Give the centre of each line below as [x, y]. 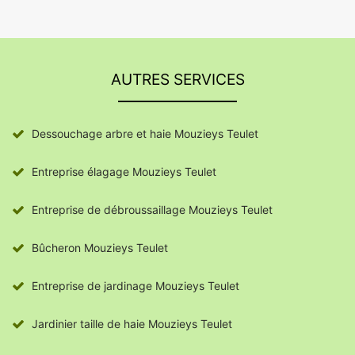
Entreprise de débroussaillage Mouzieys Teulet [152, 210]
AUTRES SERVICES [177, 80]
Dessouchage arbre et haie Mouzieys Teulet [145, 134]
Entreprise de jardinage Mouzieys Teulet [136, 286]
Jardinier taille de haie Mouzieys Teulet [132, 324]
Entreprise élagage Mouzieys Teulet [124, 172]
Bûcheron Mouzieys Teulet [100, 248]
